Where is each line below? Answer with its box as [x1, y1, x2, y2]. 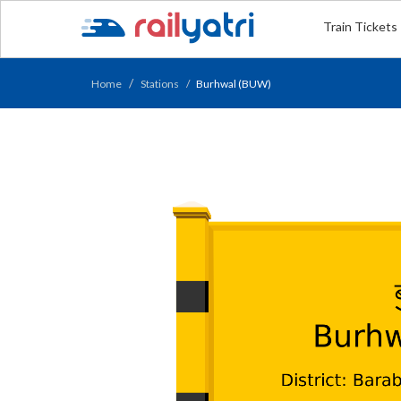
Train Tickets [323, 19, 398, 34]
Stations [141, 77, 179, 90]
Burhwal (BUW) [196, 77, 271, 90]
